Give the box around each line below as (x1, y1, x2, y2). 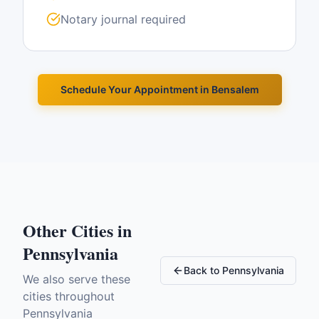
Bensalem (211, 83, 259, 95)
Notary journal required (61, 12, 186, 26)
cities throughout (23, 289, 115, 303)
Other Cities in (23, 218, 132, 243)
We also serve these (23, 272, 130, 286)
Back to (184, 264, 222, 276)
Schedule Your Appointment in (60, 83, 211, 95)
